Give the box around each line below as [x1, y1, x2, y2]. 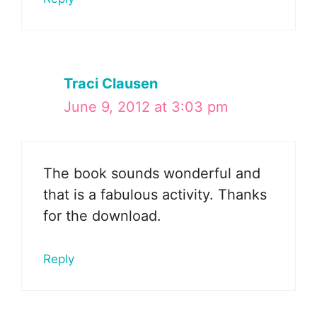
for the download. [43, 207, 161, 224]
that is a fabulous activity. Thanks [43, 185, 267, 203]
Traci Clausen [64, 74, 158, 92]
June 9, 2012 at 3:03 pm [64, 98, 228, 115]
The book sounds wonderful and [43, 164, 260, 182]
